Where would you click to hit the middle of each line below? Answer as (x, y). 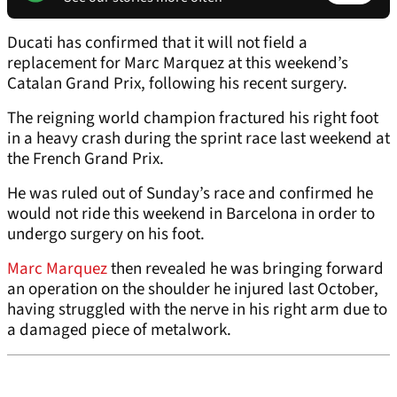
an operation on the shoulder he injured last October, (193, 290)
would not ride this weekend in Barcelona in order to (191, 214)
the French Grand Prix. (86, 160)
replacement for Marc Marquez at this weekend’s (178, 64)
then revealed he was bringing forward (245, 269)
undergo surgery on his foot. (106, 235)
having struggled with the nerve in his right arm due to (197, 310)
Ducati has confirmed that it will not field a (157, 43)
